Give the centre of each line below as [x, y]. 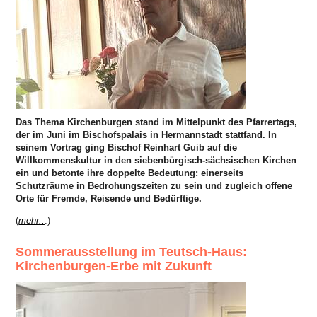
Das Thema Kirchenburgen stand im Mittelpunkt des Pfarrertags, [157, 122]
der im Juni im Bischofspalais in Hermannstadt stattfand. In [146, 135]
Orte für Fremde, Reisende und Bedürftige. [109, 199]
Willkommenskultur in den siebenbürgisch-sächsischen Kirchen [156, 161]
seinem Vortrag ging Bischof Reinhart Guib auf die [127, 148]
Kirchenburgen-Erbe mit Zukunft [114, 266]
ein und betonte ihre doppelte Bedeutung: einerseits [130, 173]
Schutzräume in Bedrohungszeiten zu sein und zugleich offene [154, 186]
